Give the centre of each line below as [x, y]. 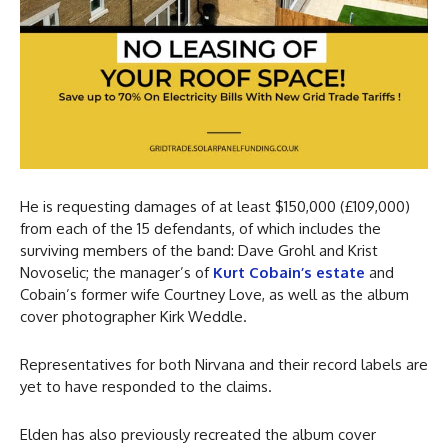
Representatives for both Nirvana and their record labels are [224, 365]
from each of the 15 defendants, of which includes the [200, 229]
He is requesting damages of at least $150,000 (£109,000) [215, 207]
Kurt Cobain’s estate [289, 273]
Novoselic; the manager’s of [116, 273]
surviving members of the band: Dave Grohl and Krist [199, 251]
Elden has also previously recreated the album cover [198, 435]
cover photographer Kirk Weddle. [133, 317]
